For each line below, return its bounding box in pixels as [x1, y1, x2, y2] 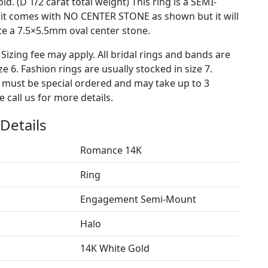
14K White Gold [80, 241, 150, 255]
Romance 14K [80, 143, 142, 157]
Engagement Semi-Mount [80, 192, 196, 206]
